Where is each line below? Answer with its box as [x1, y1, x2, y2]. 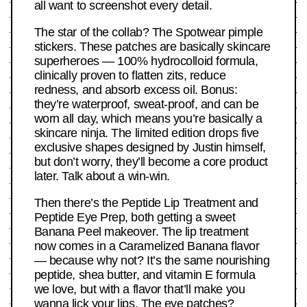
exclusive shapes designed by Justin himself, [34, 140, 266, 155]
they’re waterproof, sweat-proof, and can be [34, 97, 259, 112]
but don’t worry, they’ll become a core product [34, 155, 268, 169]
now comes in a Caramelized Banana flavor [34, 239, 260, 254]
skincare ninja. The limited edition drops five [34, 126, 259, 140]
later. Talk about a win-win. [34, 169, 170, 184]
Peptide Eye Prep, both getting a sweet [34, 210, 236, 225]
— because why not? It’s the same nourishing [34, 254, 270, 268]
